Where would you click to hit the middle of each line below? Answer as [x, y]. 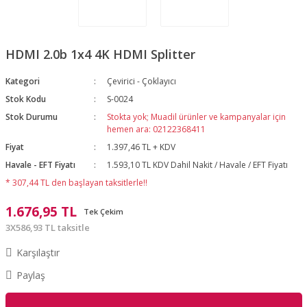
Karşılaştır [38, 253]
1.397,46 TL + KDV [142, 147]
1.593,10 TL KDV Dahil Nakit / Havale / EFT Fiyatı [198, 165]
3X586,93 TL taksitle [47, 228]
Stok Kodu [25, 99]
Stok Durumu [31, 117]
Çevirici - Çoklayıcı [142, 81]
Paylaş [30, 275]
